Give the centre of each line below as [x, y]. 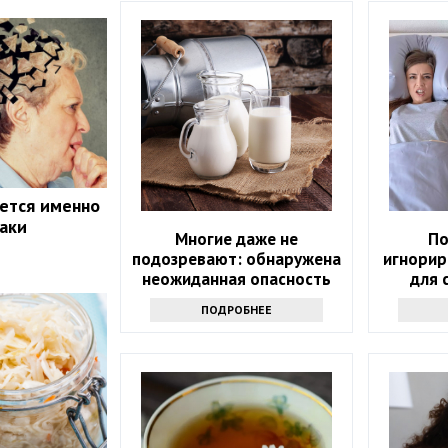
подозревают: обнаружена [237, 259]
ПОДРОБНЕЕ [237, 310]
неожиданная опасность [237, 279]
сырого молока [237, 299]
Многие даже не [237, 239]
